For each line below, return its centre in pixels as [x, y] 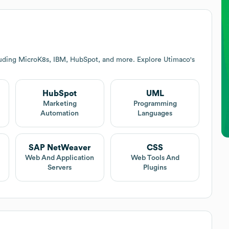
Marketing [60, 104]
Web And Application [60, 158]
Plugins [155, 167]
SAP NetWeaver [60, 147]
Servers [60, 167]
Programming [155, 104]
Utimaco [177, 60]
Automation [60, 113]
